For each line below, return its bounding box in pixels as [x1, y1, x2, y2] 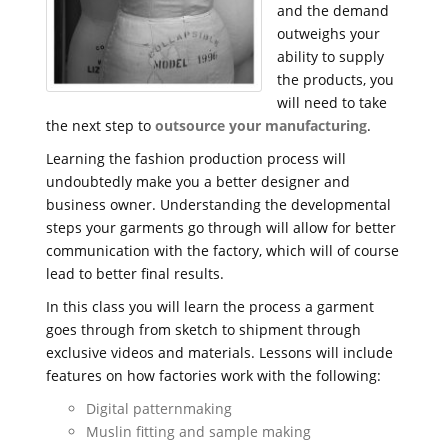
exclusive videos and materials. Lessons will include [46, 343, 393, 362]
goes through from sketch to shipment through [46, 320, 361, 339]
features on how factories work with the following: [46, 366, 381, 385]
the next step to [46, 116, 155, 135]
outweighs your [277, 24, 380, 43]
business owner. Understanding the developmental [46, 195, 391, 214]
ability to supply [277, 47, 384, 66]
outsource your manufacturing [155, 116, 367, 135]
